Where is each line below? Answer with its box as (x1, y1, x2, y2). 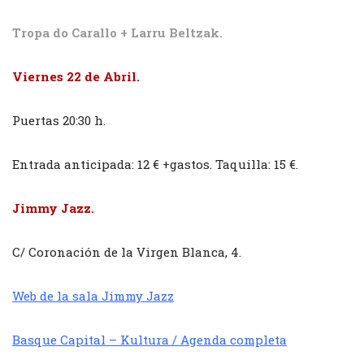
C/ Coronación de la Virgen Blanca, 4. (12, 243, 241, 260)
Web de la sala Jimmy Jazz (12, 287, 174, 304)
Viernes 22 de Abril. (12, 67, 140, 84)
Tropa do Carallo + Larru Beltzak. (12, 24, 223, 41)
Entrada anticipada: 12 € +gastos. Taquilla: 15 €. (12, 155, 298, 172)
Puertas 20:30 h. (12, 111, 106, 128)
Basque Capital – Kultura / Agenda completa (12, 331, 287, 348)
